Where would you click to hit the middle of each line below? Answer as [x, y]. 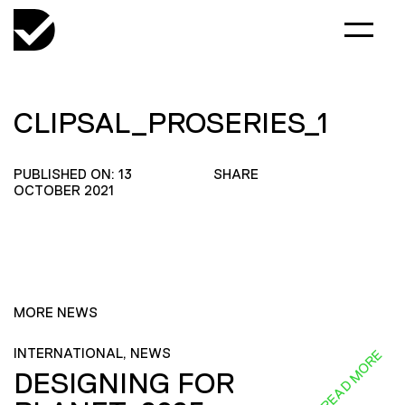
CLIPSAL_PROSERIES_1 [171, 123]
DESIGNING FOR [124, 383]
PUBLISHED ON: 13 [73, 174]
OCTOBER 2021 [64, 190]
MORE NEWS [56, 312]
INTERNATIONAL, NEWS [92, 353]
